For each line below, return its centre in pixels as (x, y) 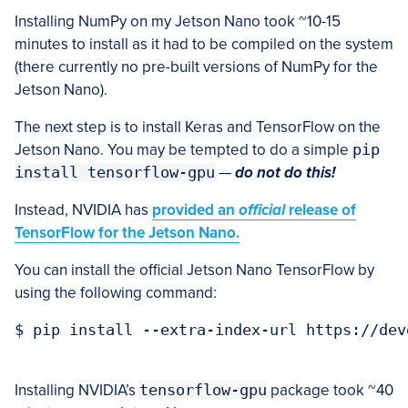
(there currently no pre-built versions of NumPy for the (196, 66)
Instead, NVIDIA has (83, 209)
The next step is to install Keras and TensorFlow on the (198, 127)
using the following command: (116, 292)
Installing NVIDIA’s (77, 390)
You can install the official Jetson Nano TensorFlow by (194, 270)
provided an (195, 209)
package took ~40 (330, 390)
